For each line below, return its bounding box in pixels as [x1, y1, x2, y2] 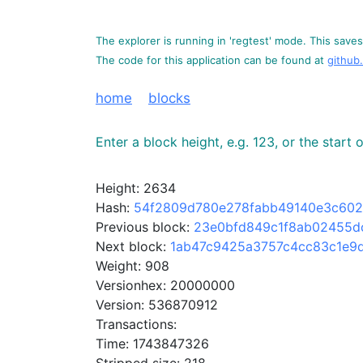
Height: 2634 [96, 180, 176, 196]
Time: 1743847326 [96, 335, 209, 352]
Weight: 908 [96, 258, 169, 274]
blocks [148, 90, 190, 106]
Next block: [96, 238, 170, 254]
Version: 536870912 [96, 297, 218, 313]
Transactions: [96, 316, 177, 332]
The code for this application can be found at [96, 53, 327, 66]
